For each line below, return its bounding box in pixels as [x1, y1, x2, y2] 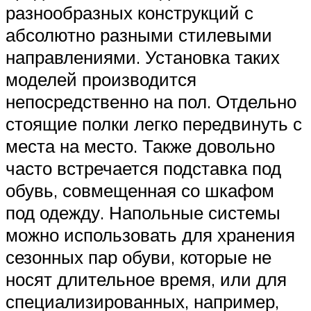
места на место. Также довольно [6, 135, 275, 158]
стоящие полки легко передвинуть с [6, 112, 302, 135]
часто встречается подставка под [6, 157, 281, 180]
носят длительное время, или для [6, 268, 287, 291]
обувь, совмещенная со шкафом [6, 179, 274, 202]
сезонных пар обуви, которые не [6, 246, 271, 269]
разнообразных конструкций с [6, 1, 253, 24]
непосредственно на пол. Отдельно [6, 90, 296, 113]
